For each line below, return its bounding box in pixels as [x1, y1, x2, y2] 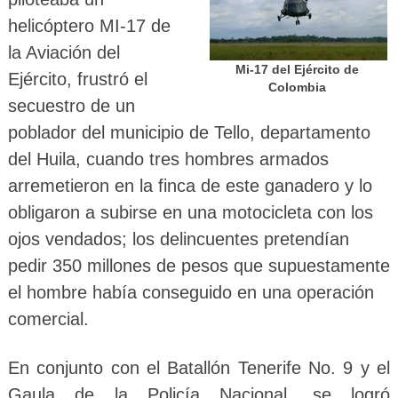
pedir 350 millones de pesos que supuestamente [7, 255, 390, 275]
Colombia [267, 79, 326, 94]
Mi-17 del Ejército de [235, 61, 359, 76]
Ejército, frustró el [7, 68, 147, 89]
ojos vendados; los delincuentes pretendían [7, 228, 349, 249]
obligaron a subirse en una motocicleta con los [7, 202, 373, 222]
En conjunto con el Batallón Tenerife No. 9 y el [7, 357, 391, 378]
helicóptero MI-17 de [7, 15, 171, 36]
